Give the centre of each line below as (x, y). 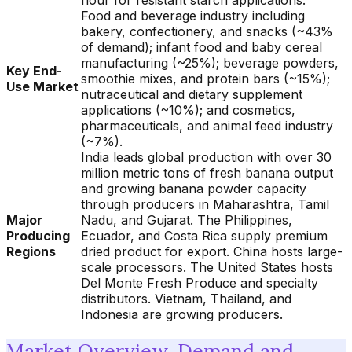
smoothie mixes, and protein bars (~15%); (205, 79)
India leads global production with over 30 (206, 157)
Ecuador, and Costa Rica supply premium (204, 236)
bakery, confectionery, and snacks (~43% (207, 31)
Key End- (34, 71)
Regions (31, 251)
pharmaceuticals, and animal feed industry (207, 126)
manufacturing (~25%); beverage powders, (210, 63)
